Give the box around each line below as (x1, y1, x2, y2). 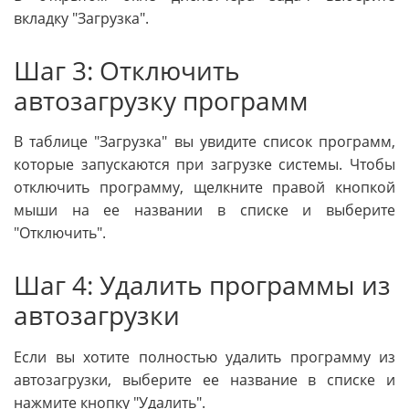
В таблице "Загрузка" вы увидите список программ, (14, 131, 395, 152)
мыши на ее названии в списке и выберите (14, 200, 395, 221)
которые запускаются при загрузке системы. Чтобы (14, 154, 395, 175)
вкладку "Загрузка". (14, 7, 149, 28)
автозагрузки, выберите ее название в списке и (14, 370, 395, 391)
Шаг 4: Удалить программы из (14, 267, 391, 303)
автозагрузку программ (14, 82, 309, 118)
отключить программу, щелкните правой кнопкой (14, 177, 395, 198)
